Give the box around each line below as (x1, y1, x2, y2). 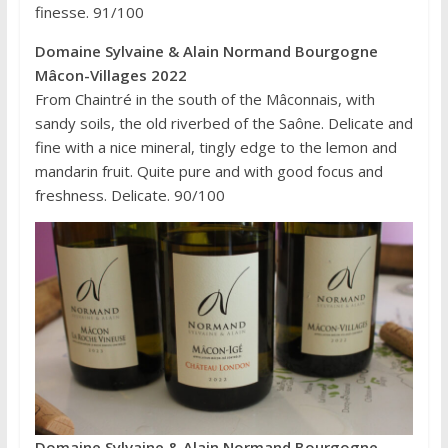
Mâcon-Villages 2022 (34, 64, 187, 85)
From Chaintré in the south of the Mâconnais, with (34, 88, 375, 109)
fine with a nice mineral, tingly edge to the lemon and (34, 136, 397, 157)
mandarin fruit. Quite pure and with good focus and (34, 160, 383, 181)
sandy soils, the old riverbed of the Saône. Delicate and (34, 112, 413, 133)
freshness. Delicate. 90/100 (34, 184, 225, 205)
